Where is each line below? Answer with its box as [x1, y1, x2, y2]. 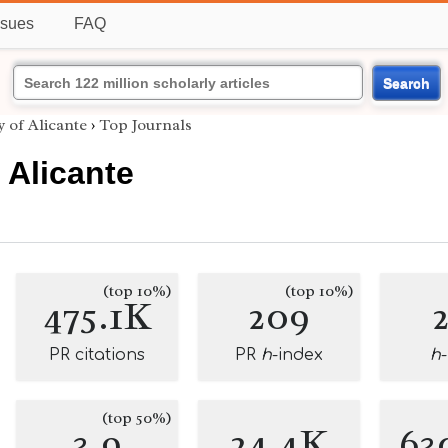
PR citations [49, 346, 145, 364]
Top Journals [99, 115, 192, 135]
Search [382, 74, 430, 91]
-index [272, 346, 323, 364]
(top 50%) [102, 408, 172, 428]
